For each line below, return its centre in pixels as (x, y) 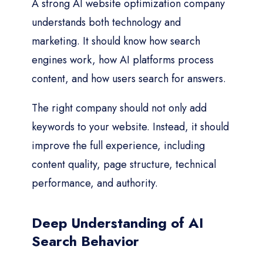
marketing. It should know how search (116, 41)
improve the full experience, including (118, 145)
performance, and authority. (95, 183)
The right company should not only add (119, 108)
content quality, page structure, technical (124, 164)
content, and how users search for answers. (129, 78)
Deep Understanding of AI (118, 222)
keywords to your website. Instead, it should (130, 127)
